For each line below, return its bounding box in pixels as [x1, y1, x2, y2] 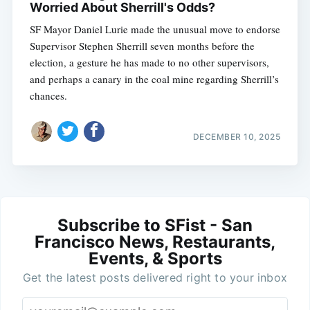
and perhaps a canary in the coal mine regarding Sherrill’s [29, 72, 279, 86]
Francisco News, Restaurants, [35, 231, 275, 252]
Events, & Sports [88, 248, 222, 268]
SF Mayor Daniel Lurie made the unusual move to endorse [29, 22, 280, 37]
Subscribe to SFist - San [57, 215, 253, 235]
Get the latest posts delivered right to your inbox [23, 270, 287, 284]
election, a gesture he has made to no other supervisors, [29, 55, 269, 70]
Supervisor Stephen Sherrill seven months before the [29, 39, 255, 53]
